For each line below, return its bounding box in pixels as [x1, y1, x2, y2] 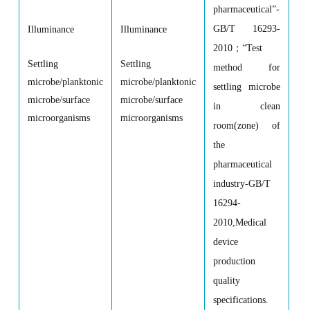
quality [212, 275, 240, 286]
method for [212, 62, 280, 73]
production [212, 256, 255, 267]
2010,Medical [212, 217, 266, 228]
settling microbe [212, 82, 280, 93]
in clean [212, 101, 280, 112]
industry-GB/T [212, 179, 271, 190]
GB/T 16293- [212, 24, 280, 35]
